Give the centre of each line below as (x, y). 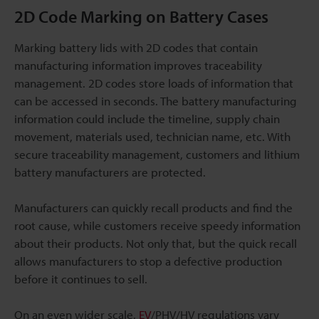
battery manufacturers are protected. (110, 172)
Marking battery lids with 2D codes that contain (136, 48)
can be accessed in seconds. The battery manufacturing (156, 101)
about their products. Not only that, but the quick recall (156, 244)
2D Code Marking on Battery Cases (141, 17)
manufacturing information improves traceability (138, 66)
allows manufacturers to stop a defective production (148, 261)
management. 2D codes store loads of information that (154, 83)
